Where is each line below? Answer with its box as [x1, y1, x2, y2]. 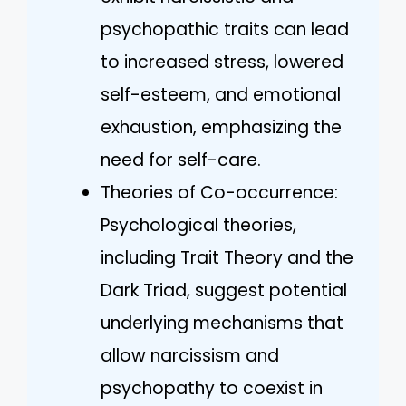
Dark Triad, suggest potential [101, 278, 347, 303]
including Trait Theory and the [101, 246, 353, 270]
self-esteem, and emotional [101, 82, 341, 107]
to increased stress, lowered [101, 50, 343, 74]
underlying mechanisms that [101, 311, 343, 335]
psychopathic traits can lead [101, 17, 349, 42]
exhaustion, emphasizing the [101, 115, 342, 140]
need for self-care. [101, 148, 261, 172]
